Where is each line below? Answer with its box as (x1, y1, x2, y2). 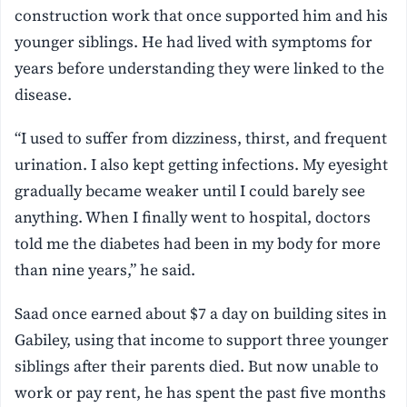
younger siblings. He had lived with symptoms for (15, 31, 373, 54)
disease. (15, 84, 73, 106)
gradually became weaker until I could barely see (15, 180, 366, 203)
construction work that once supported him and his (15, 5, 389, 27)
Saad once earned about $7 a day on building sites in (15, 302, 388, 324)
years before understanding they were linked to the (15, 57, 385, 80)
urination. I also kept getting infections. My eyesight (15, 154, 389, 176)
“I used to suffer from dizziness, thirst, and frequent (15, 127, 388, 150)
